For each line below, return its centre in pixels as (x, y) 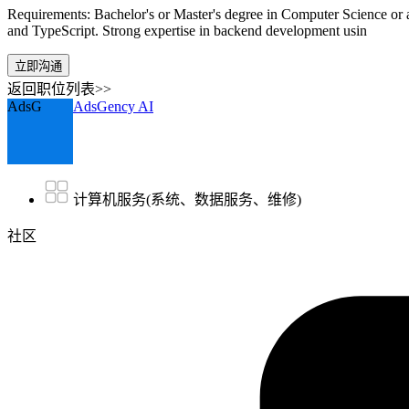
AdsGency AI (113, 107)
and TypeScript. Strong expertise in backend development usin (187, 31)
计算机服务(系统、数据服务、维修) (187, 200)
